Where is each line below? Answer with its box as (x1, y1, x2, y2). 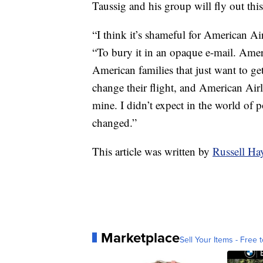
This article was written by (92, 143, 213, 159)
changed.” (92, 114, 137, 130)
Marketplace (101, 227, 180, 248)
